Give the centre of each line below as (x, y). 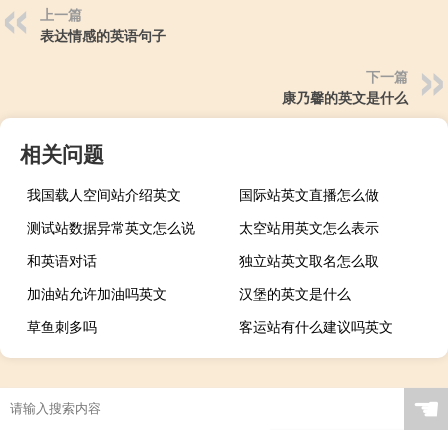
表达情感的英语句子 (103, 34)
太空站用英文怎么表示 (309, 226)
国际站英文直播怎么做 (309, 193)
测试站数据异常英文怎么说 (111, 226)
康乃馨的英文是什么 (345, 96)
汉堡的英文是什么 (295, 292)
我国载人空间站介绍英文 (104, 193)
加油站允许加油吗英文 (97, 292)
